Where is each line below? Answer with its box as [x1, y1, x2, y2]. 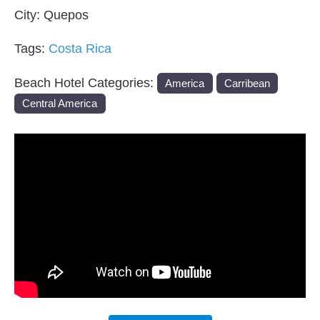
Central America [22, 97, 98, 110]
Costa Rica [49, 41, 111, 56]
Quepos [44, 8, 89, 23]
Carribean [224, 76, 270, 89]
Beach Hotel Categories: [14, 75, 157, 90]
